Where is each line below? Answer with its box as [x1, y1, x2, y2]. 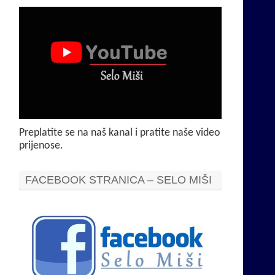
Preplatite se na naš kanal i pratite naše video [19, 127, 220, 139]
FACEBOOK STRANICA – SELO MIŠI [25, 174, 212, 187]
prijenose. [19, 140, 63, 152]
